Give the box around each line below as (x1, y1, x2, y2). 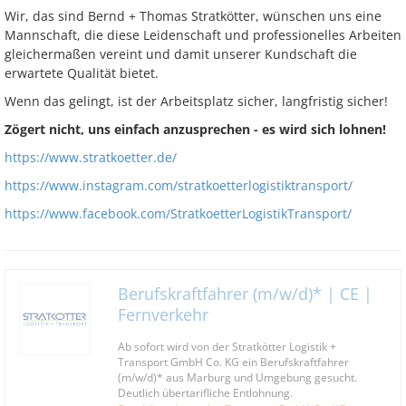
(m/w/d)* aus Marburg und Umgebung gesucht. (118, 370, 357, 384)
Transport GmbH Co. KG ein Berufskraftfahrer (118, 354, 349, 369)
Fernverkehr (118, 304, 208, 325)
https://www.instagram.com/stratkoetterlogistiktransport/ (5, 177, 353, 194)
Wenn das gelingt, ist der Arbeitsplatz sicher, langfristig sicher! (5, 92, 388, 110)
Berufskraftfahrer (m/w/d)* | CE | (118, 283, 372, 304)
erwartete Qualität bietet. (5, 64, 159, 82)
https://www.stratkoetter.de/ (5, 149, 177, 166)
